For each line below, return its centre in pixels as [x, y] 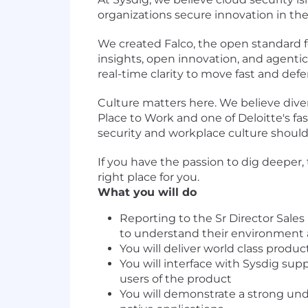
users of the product [176, 279]
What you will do [147, 192]
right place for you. [148, 177]
